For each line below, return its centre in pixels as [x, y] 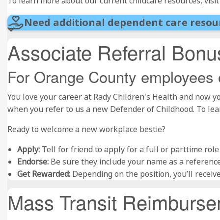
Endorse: [33, 162]
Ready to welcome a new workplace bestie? [86, 129]
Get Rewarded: [44, 174]
